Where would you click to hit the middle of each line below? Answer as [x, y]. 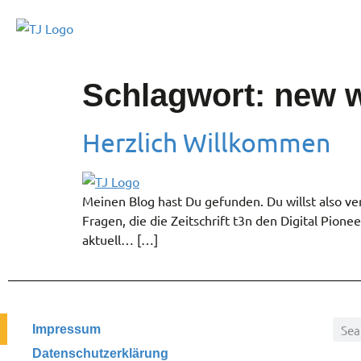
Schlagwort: [178, 95]
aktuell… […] [120, 239]
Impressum [66, 330]
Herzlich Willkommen [206, 142]
